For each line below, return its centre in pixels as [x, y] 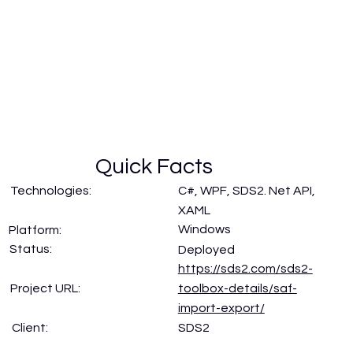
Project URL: [45, 289]
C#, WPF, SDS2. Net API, [246, 190]
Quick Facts [154, 166]
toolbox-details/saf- [237, 289]
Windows [204, 230]
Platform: [35, 230]
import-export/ [221, 308]
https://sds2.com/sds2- [245, 269]
